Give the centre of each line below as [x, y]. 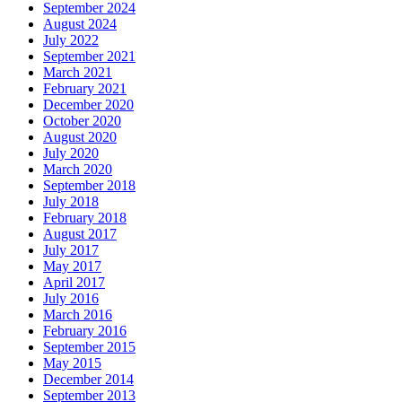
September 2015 [89, 346]
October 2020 [82, 120]
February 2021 [85, 88]
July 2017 [71, 249]
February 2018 [85, 217]
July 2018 [71, 201]
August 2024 [80, 23]
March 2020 [78, 169]
